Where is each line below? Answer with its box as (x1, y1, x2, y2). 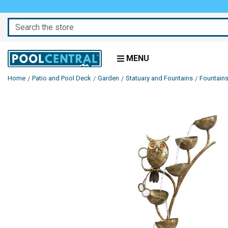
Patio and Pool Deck (32, 74, 91, 82)
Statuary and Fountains (126, 74, 193, 82)
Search (8, 19, 34, 28)
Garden (98, 74, 119, 82)
